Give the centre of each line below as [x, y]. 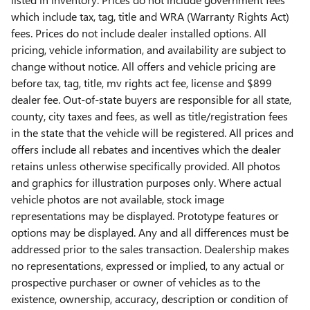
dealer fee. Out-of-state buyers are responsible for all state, [151, 99]
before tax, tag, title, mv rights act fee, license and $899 [142, 82]
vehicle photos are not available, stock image [118, 199]
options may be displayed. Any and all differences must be [150, 232]
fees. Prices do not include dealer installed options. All [139, 33]
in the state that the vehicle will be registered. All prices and [152, 132]
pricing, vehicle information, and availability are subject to [148, 49]
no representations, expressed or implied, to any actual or [148, 265]
